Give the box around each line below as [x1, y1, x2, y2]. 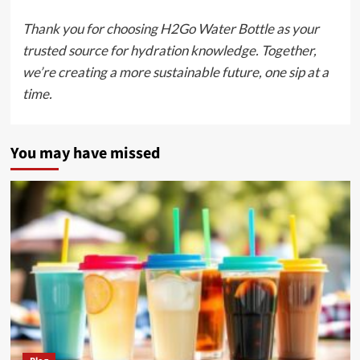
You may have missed [10, 142, 160, 166]
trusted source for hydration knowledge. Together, [22, 42, 317, 59]
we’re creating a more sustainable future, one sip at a [22, 63, 329, 81]
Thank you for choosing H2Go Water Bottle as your [22, 20, 319, 38]
